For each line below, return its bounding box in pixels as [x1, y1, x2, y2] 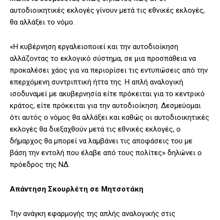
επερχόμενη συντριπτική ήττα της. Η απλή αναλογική [10, 78, 183, 87]
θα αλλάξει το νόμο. [10, 18, 75, 27]
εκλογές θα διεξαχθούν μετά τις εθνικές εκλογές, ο [10, 125, 181, 134]
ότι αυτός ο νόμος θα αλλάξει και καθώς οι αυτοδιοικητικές [10, 113, 209, 122]
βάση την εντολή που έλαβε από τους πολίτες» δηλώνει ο [10, 148, 202, 158]
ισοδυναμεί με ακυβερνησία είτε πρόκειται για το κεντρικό [10, 89, 205, 99]
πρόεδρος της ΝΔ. [10, 160, 70, 169]
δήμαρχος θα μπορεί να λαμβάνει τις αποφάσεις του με [10, 137, 192, 146]
